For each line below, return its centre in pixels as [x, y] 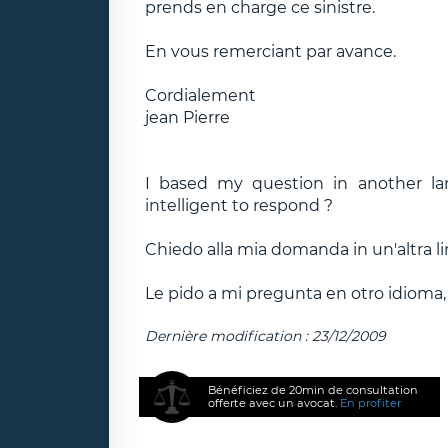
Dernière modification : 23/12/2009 [265, 335]
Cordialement [200, 95]
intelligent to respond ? [238, 205]
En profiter [371, 402]
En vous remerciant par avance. [270, 51]
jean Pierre [187, 117]
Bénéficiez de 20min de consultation [313, 389]
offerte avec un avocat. [274, 402]
